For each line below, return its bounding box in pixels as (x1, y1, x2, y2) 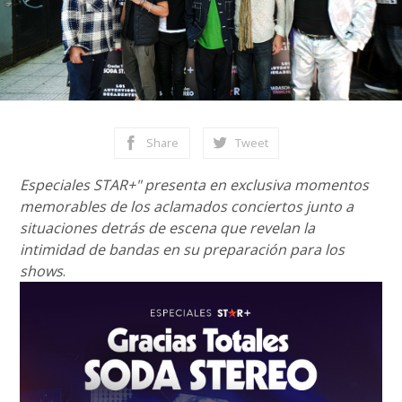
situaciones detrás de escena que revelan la (20, 218, 316, 238)
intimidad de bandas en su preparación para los (20, 240, 345, 259)
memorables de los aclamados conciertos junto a (20, 197, 354, 216)
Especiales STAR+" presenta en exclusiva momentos (20, 175, 370, 195)
